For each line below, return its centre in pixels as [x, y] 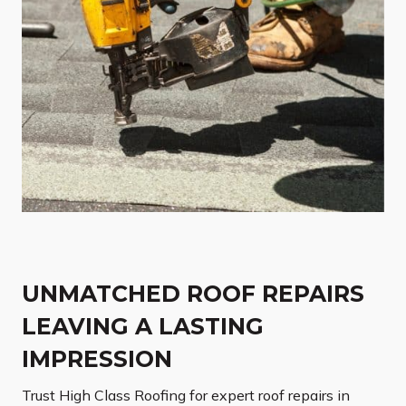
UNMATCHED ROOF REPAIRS [193, 294]
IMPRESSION [97, 359]
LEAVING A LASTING [143, 327]
